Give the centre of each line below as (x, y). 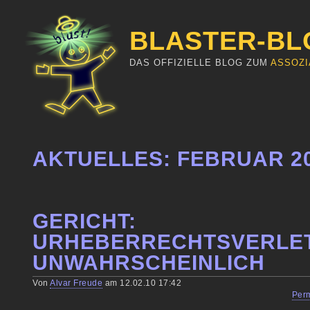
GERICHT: (85, 221)
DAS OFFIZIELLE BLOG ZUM (200, 62)
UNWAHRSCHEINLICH (149, 262)
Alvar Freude (76, 283)
